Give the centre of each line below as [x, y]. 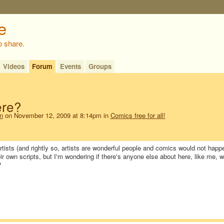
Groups [100, 66]
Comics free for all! [138, 115]
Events [70, 66]
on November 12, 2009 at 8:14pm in [56, 115]
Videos [13, 66]
